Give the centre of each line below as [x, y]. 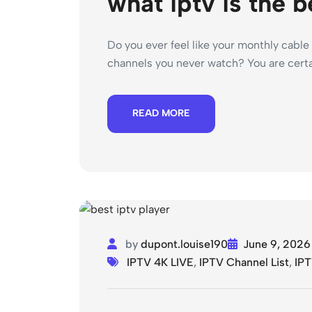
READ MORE [161, 114]
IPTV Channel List [244, 262]
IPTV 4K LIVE [160, 262]
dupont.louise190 [184, 244]
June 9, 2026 [277, 244]
